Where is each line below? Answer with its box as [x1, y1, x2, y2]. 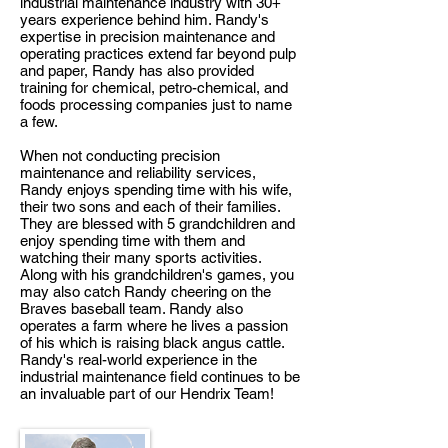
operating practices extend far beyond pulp [20, 45, 296, 62]
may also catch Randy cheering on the [20, 283, 271, 300]
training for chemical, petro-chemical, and [20, 79, 288, 96]
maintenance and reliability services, [20, 164, 256, 181]
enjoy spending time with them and [20, 232, 245, 249]
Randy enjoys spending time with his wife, [20, 181, 292, 198]
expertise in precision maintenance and [20, 28, 275, 45]
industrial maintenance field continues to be [20, 368, 300, 385]
